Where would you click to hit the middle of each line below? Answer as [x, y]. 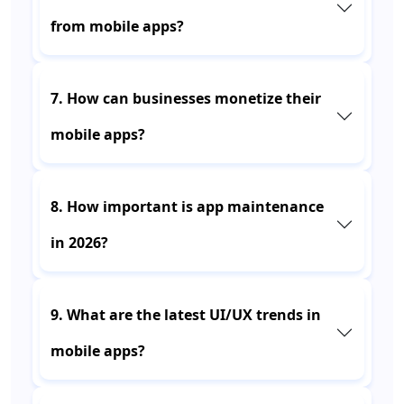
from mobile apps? [117, 26]
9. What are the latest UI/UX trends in [186, 315]
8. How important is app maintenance [187, 207]
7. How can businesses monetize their [186, 98]
